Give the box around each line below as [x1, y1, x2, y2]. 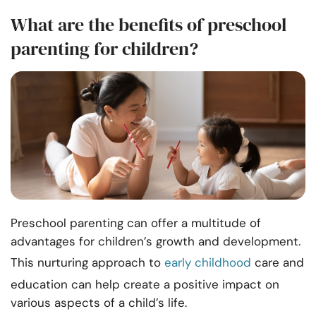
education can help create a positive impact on [11, 276, 279, 293]
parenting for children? [11, 36, 198, 62]
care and [251, 255, 304, 271]
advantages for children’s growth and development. [11, 233, 300, 250]
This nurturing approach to [11, 255, 164, 271]
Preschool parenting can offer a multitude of [11, 215, 261, 231]
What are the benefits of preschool [11, 12, 286, 38]
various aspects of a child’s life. [11, 295, 190, 311]
